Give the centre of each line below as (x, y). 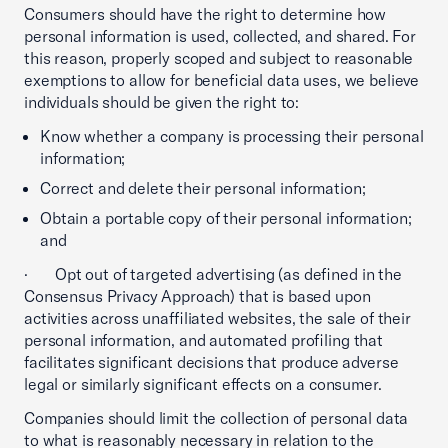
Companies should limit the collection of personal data (216, 418)
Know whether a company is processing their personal (232, 136)
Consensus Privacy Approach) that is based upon (197, 296)
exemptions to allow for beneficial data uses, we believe (222, 80)
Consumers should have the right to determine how (205, 14)
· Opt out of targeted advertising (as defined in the (213, 274)
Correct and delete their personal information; (203, 188)
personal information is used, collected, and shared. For (220, 36)
